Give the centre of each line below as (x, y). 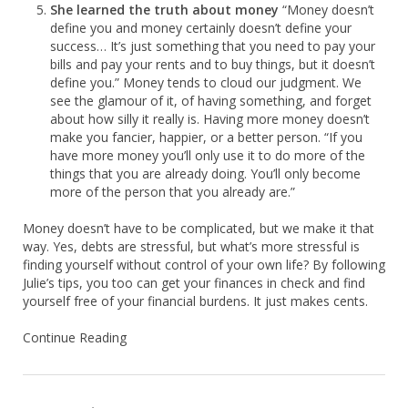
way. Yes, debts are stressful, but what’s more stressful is (191, 246)
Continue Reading (75, 337)
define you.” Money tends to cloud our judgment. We (206, 82)
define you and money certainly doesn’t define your (201, 27)
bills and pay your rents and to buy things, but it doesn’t (213, 64)
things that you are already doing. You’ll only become (205, 173)
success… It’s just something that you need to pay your (213, 46)
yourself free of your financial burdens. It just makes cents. (195, 301)
